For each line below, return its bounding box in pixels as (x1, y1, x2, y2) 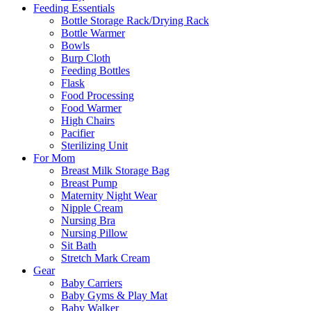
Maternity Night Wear (61, 190, 157, 202)
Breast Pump (61, 177, 117, 190)
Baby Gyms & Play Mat (61, 289, 167, 302)
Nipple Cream (61, 202, 123, 215)
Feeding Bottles (61, 65, 130, 77)
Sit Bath (61, 239, 96, 252)
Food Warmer (61, 102, 121, 115)
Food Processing (61, 90, 134, 102)
